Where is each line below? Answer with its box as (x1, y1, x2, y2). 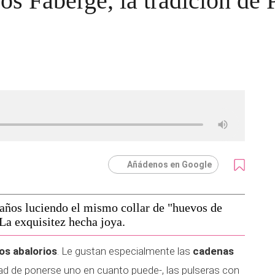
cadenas (193, 245, 234, 257)
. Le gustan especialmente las (57, 245, 193, 257)
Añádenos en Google (127, 160, 212, 169)
